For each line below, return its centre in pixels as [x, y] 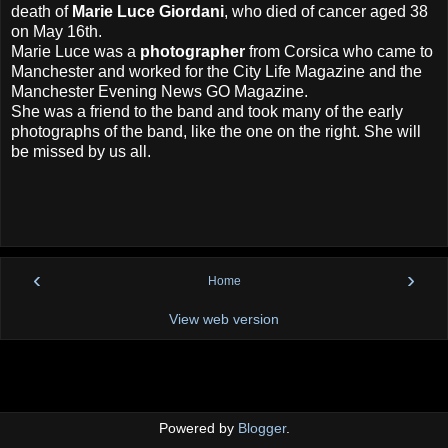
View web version [224, 318]
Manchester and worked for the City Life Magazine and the [216, 72]
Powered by [198, 427]
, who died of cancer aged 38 [326, 12]
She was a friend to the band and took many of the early [207, 112]
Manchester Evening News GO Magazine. [161, 92]
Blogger [261, 427]
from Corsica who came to [339, 52]
